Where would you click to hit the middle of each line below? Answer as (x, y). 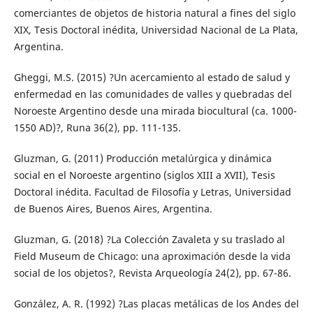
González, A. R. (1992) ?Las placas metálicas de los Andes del (156, 304)
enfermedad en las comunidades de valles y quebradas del (153, 94)
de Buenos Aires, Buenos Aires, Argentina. (113, 209)
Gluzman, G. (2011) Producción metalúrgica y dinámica (143, 159)
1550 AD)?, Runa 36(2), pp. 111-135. (97, 128)
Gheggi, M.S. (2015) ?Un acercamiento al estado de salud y (152, 78)
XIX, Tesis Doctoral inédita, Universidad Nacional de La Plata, (156, 30)
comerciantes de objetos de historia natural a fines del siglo (154, 13)
